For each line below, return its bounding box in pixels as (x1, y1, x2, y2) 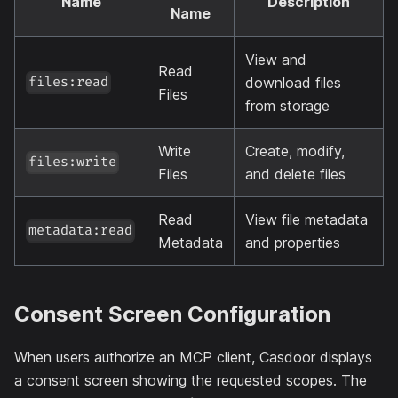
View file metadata (245, 210, 368, 228)
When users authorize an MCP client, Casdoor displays (14, 347, 372, 366)
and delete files (245, 164, 346, 183)
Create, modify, (245, 141, 345, 160)
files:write (28, 154, 117, 171)
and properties (245, 233, 340, 251)
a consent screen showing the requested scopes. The (14, 370, 367, 389)
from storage (245, 96, 330, 115)
